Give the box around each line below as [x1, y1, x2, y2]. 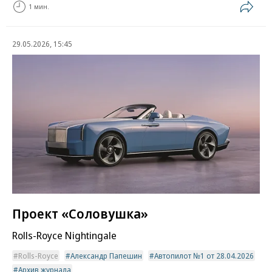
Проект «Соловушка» [12, 204, 148, 223]
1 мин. [29, 2, 49, 12]
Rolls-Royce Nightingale [12, 228, 117, 243]
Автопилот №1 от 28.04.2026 [154, 250, 254, 262]
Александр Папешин [70, 250, 142, 262]
